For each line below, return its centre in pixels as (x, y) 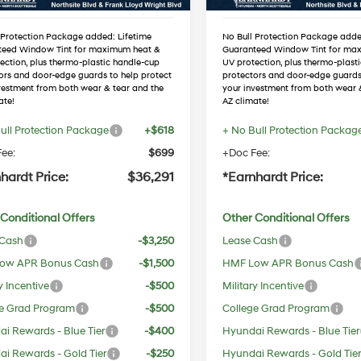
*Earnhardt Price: (273, 177)
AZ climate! (246, 101)
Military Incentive (263, 286)
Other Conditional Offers (286, 218)
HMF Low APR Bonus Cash (288, 263)
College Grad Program (276, 308)
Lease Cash (251, 241)
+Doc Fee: (247, 153)
